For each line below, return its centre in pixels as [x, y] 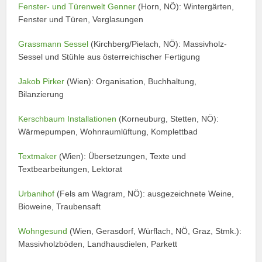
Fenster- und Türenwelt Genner [77, 6]
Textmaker [38, 156]
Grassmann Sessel [54, 44]
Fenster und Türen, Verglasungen [81, 19]
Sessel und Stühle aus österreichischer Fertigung [109, 56]
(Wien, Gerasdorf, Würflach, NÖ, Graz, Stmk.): [155, 231]
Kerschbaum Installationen [68, 118]
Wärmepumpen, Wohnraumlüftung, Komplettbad [108, 131]
